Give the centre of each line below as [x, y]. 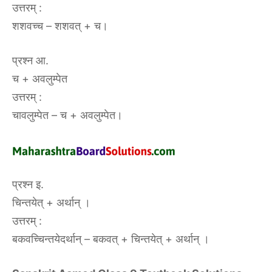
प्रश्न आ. [30, 60]
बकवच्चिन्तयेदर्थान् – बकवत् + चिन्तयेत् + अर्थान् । [111, 239]
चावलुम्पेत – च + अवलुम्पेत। [67, 115]
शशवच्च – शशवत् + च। [60, 26]
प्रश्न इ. [28, 184]
